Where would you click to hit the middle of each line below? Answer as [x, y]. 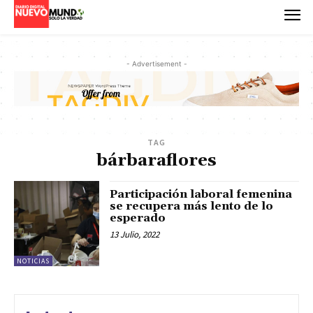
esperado [138, 218]
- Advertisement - [156, 63]
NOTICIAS [33, 261]
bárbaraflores [156, 161]
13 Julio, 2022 [135, 235]
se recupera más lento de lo [192, 206]
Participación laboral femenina [201, 195]
